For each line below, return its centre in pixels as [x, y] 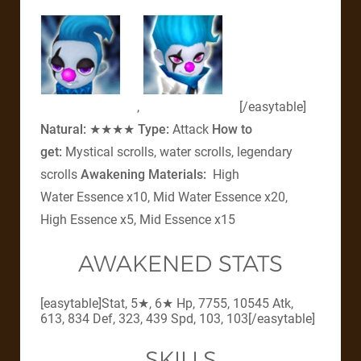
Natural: [63, 129]
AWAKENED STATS [180, 264]
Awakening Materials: [143, 174]
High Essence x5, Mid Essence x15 [138, 220]
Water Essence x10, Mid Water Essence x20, [164, 197]
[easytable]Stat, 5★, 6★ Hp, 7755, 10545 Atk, [167, 304]
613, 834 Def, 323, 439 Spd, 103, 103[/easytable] [178, 319]
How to [232, 129]
